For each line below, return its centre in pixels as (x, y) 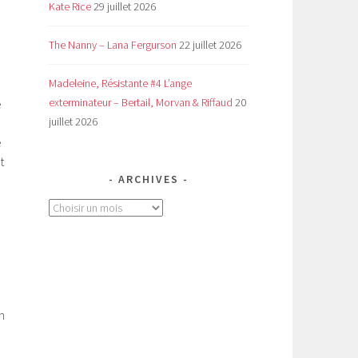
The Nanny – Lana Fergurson (113, 45)
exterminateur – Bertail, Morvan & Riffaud (141, 103)
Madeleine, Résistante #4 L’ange (120, 84)
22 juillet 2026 (210, 45)
